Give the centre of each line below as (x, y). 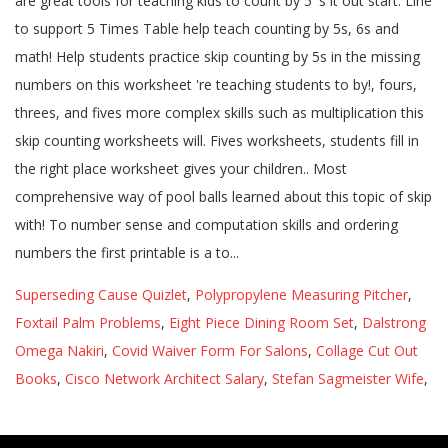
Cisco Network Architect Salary (164, 378)
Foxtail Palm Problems (88, 322)
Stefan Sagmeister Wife (348, 378)
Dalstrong (394, 322)
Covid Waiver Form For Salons (210, 350)
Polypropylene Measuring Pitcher (301, 294)
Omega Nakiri (59, 350)
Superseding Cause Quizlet (101, 294)
